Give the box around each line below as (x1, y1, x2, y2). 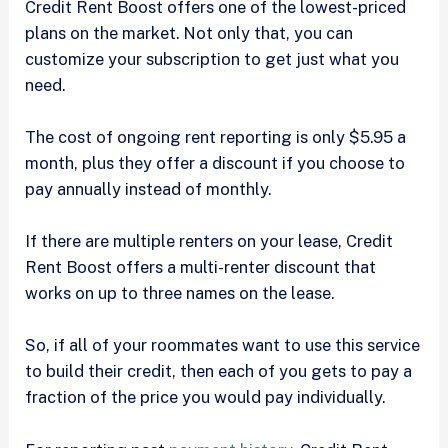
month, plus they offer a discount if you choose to (25, 152, 406, 173)
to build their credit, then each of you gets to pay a (25, 361, 413, 382)
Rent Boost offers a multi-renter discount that (25, 257, 377, 278)
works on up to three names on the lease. (25, 283, 339, 304)
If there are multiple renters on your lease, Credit (25, 231, 394, 252)
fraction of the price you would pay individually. (25, 387, 390, 408)
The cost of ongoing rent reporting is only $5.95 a (25, 126, 407, 147)
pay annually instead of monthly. (25, 178, 276, 199)
